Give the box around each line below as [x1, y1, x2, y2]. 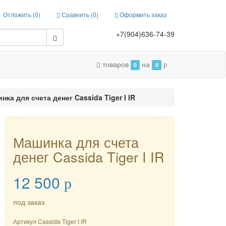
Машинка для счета [13, 132, 139, 152]
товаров [102, 59, 131, 69]
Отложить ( [3, 10, 35, 19]
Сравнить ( [60, 10, 93, 19]
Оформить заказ [118, 10, 167, 19]
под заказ [13, 197, 45, 207]
